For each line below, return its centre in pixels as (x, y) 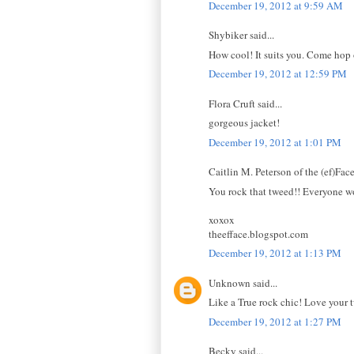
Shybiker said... (241, 35)
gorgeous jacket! (244, 123)
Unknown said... (243, 282)
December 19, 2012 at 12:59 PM (278, 74)
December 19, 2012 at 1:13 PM (275, 253)
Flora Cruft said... (245, 103)
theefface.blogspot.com (258, 233)
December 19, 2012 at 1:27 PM (275, 321)
